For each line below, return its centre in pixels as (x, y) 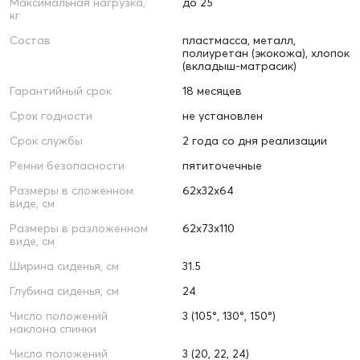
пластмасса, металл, (239, 41)
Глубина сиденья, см (64, 291)
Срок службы (46, 141)
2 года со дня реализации (254, 141)
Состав (30, 41)
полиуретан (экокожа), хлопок (266, 53)
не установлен (222, 116)
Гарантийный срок (61, 91)
